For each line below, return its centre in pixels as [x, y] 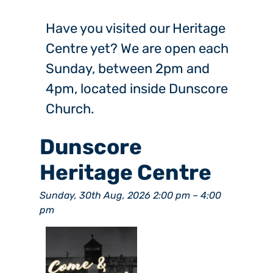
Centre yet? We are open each [137, 49]
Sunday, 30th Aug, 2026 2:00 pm [115, 196]
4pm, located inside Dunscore [137, 89]
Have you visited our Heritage [136, 29]
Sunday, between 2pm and [128, 69]
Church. [70, 109]
